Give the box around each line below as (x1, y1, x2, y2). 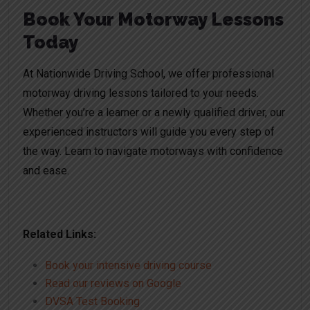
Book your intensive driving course (45, 259, 212, 273)
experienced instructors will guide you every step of (23, 125, 275, 139)
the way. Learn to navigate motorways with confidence (23, 145, 283, 158)
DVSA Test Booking (45, 295, 140, 309)
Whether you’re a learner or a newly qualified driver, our (23, 106, 285, 120)
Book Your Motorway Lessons (23, 9, 284, 30)
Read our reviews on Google (45, 277, 181, 291)
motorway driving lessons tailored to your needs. (23, 86, 259, 100)
